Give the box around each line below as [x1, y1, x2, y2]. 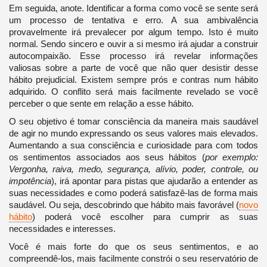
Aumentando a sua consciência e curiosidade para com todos [8, 140, 259, 151]
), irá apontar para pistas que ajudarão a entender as [51, 176, 259, 187]
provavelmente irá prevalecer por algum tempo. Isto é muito [8, 27, 259, 38]
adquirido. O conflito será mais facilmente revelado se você [8, 86, 259, 97]
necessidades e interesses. [8, 223, 116, 234]
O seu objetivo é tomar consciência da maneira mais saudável [8, 116, 259, 127]
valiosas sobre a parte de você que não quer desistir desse [8, 63, 259, 73]
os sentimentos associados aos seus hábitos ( [8, 152, 205, 163]
